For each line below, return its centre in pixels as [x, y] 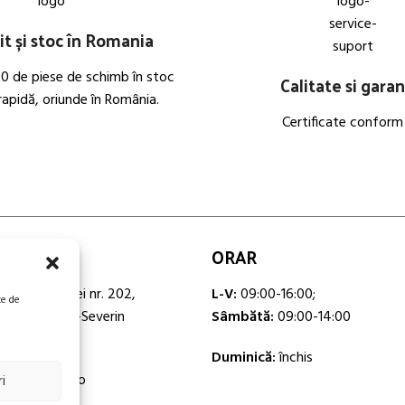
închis [294, 358]
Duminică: [244, 358]
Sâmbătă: [243, 317]
